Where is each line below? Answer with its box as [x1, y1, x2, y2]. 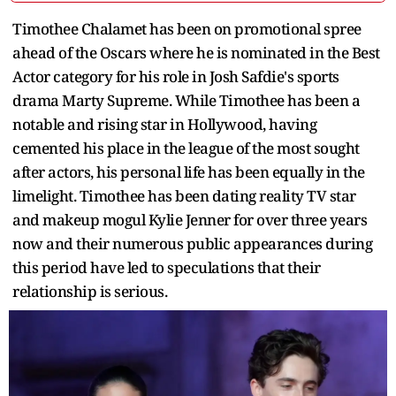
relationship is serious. [12, 280, 167, 301]
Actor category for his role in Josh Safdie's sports [12, 65, 339, 87]
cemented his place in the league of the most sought [12, 137, 360, 158]
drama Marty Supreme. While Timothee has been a [12, 89, 360, 110]
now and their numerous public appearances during [12, 232, 372, 254]
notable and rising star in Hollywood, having [12, 113, 316, 134]
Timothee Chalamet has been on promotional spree [12, 18, 362, 39]
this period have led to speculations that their [12, 256, 321, 278]
